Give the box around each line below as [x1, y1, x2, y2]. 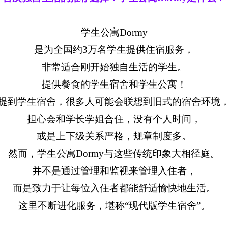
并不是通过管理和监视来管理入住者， [32, 165, 196, 176]
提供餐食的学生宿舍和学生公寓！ [41, 78, 187, 90]
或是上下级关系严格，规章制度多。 [37, 130, 191, 141]
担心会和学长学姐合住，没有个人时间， [27, 113, 201, 124]
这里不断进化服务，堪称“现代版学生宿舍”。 [18, 199, 210, 211]
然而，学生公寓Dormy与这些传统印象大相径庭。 [8, 148, 220, 159]
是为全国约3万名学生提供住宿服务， [34, 44, 194, 55]
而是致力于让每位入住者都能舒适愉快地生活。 [12, 182, 216, 193]
